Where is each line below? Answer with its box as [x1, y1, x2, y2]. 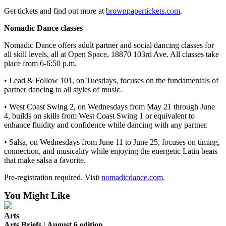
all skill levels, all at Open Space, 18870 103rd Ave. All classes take [4, 49, 219, 59]
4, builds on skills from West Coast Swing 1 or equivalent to [4, 111, 195, 120]
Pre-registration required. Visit [4, 173, 101, 182]
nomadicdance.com [101, 173, 163, 182]
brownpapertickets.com [106, 6, 180, 15]
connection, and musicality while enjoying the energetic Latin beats [4, 146, 217, 155]
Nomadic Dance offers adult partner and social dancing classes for [4, 40, 214, 49]
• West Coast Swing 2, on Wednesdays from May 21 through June [4, 102, 215, 111]
